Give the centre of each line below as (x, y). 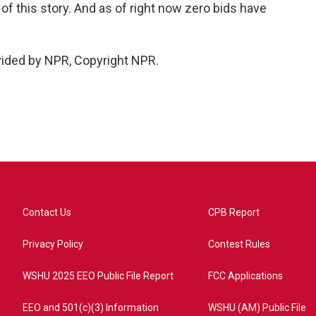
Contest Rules (239, 244)
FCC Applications (246, 276)
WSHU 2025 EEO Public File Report (98, 276)
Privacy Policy (53, 244)
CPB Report (234, 212)
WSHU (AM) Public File (257, 308)
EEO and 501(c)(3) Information (91, 308)
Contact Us (47, 212)
